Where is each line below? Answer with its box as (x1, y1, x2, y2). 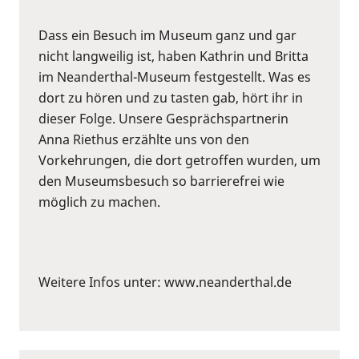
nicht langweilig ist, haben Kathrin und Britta (38, 46, 309, 65)
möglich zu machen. (38, 192, 160, 211)
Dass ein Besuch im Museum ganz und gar (38, 26, 296, 44)
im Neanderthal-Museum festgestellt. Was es (38, 67, 311, 86)
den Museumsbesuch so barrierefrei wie (38, 171, 284, 190)
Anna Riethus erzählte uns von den (38, 130, 249, 148)
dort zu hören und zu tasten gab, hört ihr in (38, 88, 303, 107)
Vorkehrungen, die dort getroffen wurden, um (38, 151, 321, 169)
